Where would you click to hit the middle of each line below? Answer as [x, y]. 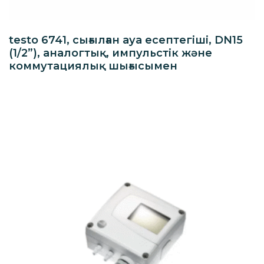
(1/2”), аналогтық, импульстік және [110, 53]
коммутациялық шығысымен [93, 66]
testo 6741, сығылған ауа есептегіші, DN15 [126, 40]
